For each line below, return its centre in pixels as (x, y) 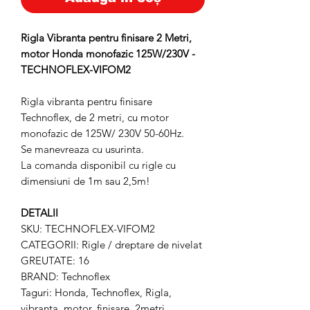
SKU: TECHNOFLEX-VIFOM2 (88, 229)
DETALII (39, 213)
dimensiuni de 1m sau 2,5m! (85, 181)
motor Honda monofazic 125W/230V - (108, 54)
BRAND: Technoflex (65, 276)
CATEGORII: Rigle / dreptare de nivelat (111, 245)
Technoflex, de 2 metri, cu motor (95, 117)
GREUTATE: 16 (55, 261)
